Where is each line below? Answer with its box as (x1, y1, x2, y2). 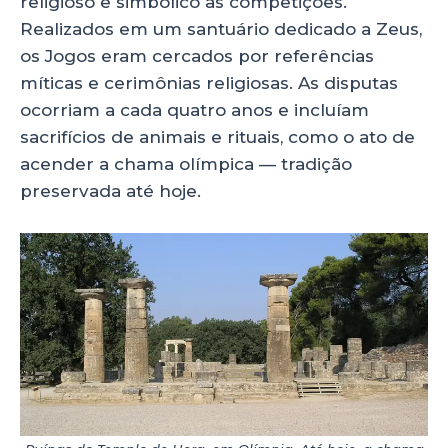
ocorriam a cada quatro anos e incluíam (20, 100, 369, 121)
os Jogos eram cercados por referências (20, 46, 374, 67)
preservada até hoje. (20, 181, 201, 202)
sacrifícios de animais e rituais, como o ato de (20, 127, 415, 148)
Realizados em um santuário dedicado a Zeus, (20, 19, 422, 40)
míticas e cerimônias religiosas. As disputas (20, 73, 398, 94)
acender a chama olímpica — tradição (20, 154, 352, 175)
